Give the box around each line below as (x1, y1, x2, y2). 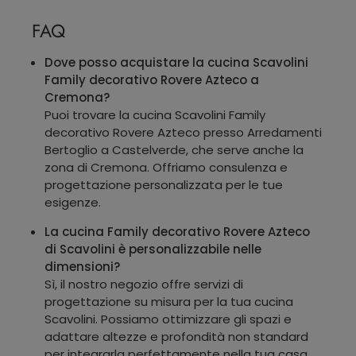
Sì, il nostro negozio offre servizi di (44, 275, 243, 292)
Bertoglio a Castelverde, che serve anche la (44, 141, 304, 158)
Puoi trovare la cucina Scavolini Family (44, 106, 265, 123)
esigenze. (44, 193, 101, 211)
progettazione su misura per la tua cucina (44, 292, 293, 310)
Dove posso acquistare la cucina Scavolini (44, 53, 308, 71)
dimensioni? (44, 257, 120, 275)
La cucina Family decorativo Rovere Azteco (44, 222, 310, 240)
